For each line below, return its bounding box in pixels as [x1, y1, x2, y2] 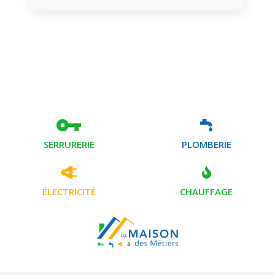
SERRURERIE [43, 138, 95, 151]
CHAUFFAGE [180, 185, 233, 198]
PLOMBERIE [181, 138, 231, 151]
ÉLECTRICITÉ [42, 185, 96, 198]
